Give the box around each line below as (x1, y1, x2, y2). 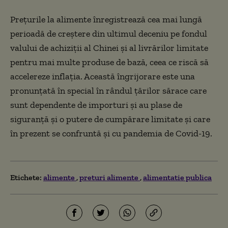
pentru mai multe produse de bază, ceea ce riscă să (10, 56, 209, 68)
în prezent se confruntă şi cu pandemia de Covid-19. (10, 127, 214, 139)
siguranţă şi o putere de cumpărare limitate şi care (10, 113, 210, 125)
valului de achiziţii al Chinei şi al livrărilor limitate (10, 42, 208, 53)
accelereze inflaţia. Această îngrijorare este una (10, 70, 195, 82)
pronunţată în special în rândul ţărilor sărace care (10, 84, 207, 96)
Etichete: (10, 172, 42, 182)
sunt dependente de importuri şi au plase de (10, 99, 182, 110)
